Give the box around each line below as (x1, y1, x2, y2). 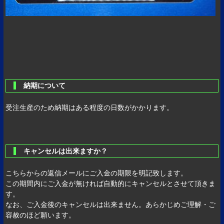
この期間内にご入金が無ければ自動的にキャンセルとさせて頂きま (5, 179, 216, 188)
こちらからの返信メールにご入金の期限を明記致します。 (5, 169, 188, 177)
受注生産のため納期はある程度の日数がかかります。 (5, 103, 174, 112)
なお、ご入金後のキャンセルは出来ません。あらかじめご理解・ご (5, 200, 216, 209)
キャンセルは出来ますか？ (30, 147, 108, 155)
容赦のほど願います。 (5, 211, 76, 219)
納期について (30, 81, 66, 90)
